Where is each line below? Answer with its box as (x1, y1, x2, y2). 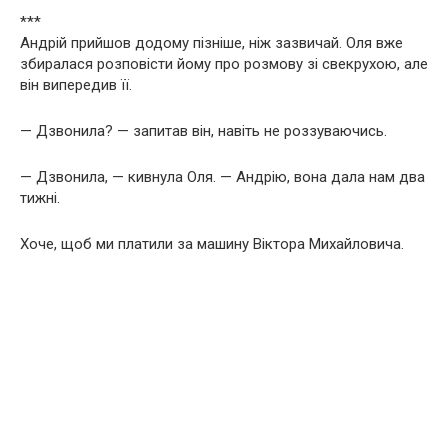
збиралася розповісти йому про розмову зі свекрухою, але (20, 54, 428, 73)
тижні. (20, 188, 60, 207)
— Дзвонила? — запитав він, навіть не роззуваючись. (20, 121, 387, 140)
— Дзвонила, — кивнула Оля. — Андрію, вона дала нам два (20, 167, 425, 186)
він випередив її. (20, 75, 132, 94)
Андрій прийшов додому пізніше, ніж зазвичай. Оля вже (20, 33, 403, 52)
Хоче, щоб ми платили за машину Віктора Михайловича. (20, 234, 404, 253)
